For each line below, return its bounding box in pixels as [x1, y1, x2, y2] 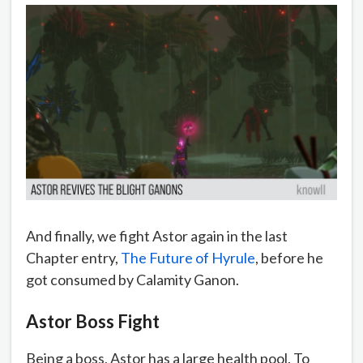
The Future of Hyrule [121, 248, 255, 267]
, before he [255, 248, 323, 267]
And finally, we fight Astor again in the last [26, 226, 288, 245]
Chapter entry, [26, 248, 121, 267]
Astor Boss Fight [26, 310, 160, 333]
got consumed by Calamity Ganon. [26, 270, 239, 288]
